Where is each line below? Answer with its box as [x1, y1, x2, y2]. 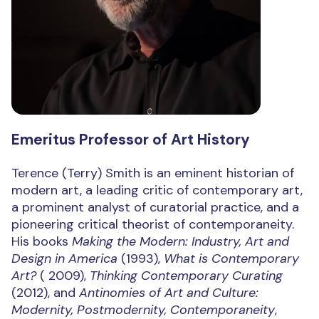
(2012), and [11, 284, 75, 302]
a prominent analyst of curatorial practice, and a [11, 199, 299, 216]
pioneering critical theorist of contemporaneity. [11, 216, 294, 234]
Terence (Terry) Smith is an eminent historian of [11, 164, 294, 182]
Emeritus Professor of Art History [11, 130, 250, 150]
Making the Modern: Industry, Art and [72, 233, 289, 251]
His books [11, 233, 72, 251]
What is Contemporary [164, 250, 299, 268]
